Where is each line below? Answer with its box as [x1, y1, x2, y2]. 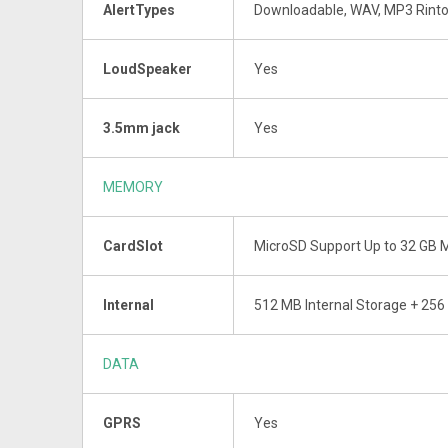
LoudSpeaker [103, 60, 192, 77]
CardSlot [103, 237, 163, 254]
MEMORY [103, 178, 163, 195]
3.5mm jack [103, 119, 180, 136]
